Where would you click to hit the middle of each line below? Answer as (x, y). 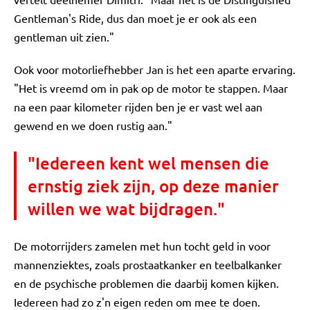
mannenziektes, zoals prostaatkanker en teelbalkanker (148, 264)
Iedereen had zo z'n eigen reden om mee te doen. (138, 301)
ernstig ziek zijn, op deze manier (153, 185)
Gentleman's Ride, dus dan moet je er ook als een (135, 18)
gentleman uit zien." (65, 36)
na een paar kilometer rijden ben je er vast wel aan (138, 106)
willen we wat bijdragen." (126, 208)
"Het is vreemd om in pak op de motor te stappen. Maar (151, 88)
